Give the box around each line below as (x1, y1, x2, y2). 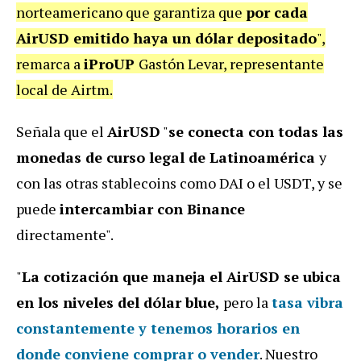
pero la (220, 292, 272, 312)
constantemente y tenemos (16, 317, 217, 338)
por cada (246, 2, 308, 22)
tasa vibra (272, 292, 343, 312)
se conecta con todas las (168, 121, 343, 141)
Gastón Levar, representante (139, 53, 324, 73)
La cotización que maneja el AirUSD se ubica (22, 266, 341, 286)
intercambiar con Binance (60, 198, 245, 218)
